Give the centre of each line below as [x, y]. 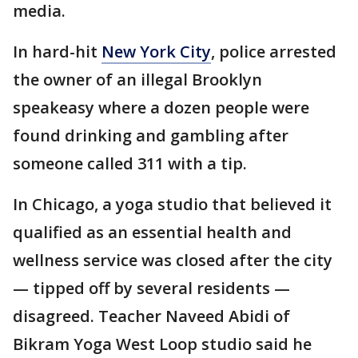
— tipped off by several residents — [151, 288]
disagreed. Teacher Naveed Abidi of [151, 316]
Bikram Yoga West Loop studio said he [162, 344]
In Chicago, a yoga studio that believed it [172, 205]
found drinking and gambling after [151, 136]
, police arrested [274, 52]
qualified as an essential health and [152, 233]
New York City [156, 52]
